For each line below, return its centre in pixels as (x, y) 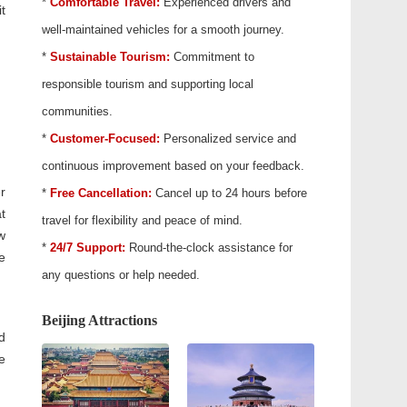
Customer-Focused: (105, 139)
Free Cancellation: (103, 193)
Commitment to (214, 57)
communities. (77, 111)
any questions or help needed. (121, 275)
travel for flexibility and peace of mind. (142, 220)
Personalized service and (228, 139)
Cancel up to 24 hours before (231, 193)
